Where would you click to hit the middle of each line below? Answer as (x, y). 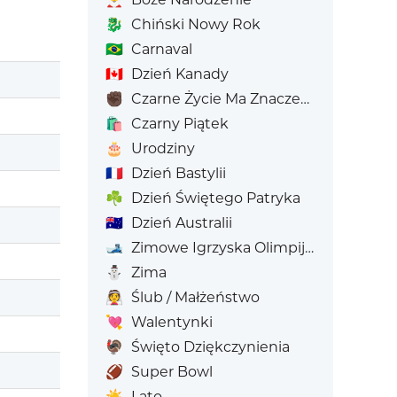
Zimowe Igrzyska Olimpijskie (218, 248)
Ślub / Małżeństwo (195, 297)
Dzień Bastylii (178, 173)
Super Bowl (171, 372)
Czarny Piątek (179, 124)
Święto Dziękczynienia (210, 347)
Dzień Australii (181, 223)
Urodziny (163, 148)
